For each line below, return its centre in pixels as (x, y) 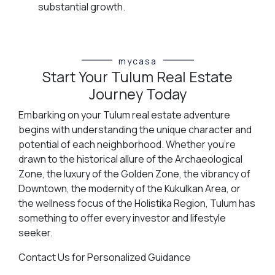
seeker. (35, 232)
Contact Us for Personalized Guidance (104, 257)
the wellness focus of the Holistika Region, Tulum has (137, 203)
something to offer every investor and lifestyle (122, 218)
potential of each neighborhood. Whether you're (127, 144)
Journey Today (137, 94)
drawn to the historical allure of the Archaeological (130, 159)
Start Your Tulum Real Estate (137, 76)
